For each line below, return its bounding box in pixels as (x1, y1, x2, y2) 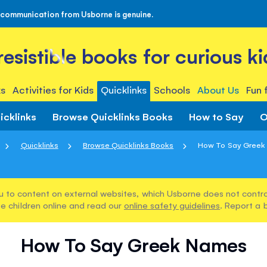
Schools (154, 83, 191, 96)
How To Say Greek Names (20, 232, 247, 257)
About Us (197, 83, 240, 96)
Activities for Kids (12, 83, 94, 96)
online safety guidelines (123, 199, 221, 211)
